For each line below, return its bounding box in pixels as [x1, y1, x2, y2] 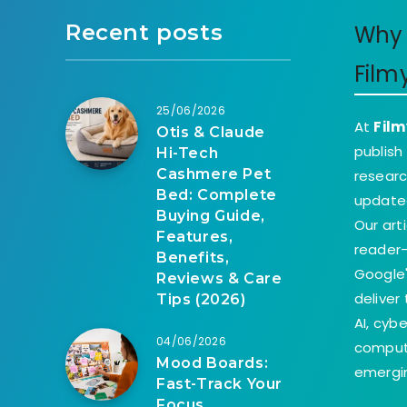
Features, [156, 228, 233, 246]
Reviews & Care [156, 270, 283, 288]
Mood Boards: [156, 354, 269, 372]
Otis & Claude [156, 124, 265, 142]
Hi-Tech [156, 144, 219, 163]
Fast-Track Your [156, 375, 283, 393]
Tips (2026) [156, 291, 246, 309]
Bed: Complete [156, 186, 277, 204]
